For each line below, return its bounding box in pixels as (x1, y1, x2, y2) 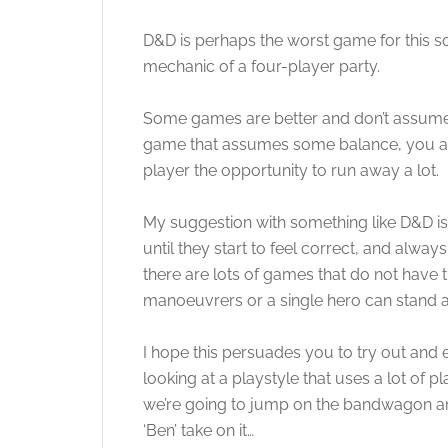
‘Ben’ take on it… (143, 421, 254, 440)
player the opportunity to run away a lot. (143, 161, 443, 180)
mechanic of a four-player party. (143, 57, 384, 76)
